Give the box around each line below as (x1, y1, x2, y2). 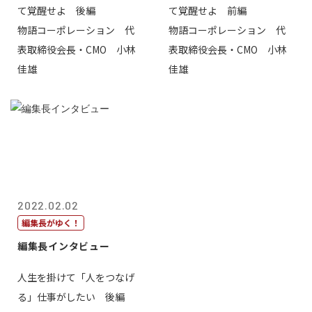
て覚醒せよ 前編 (168, 3, 247, 17)
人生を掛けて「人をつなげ (17, 270, 134, 284)
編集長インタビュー (17, 239, 110, 253)
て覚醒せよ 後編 (17, 3, 95, 17)
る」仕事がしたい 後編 (17, 290, 125, 304)
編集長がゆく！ (22, 217, 80, 228)
